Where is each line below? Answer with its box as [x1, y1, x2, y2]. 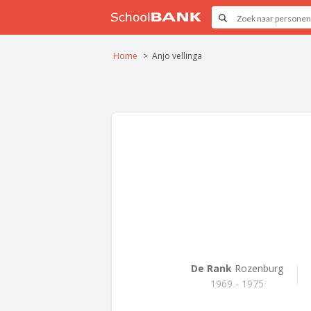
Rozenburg [231, 262, 283, 275]
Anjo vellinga [152, 50, 202, 62]
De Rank [190, 262, 232, 275]
